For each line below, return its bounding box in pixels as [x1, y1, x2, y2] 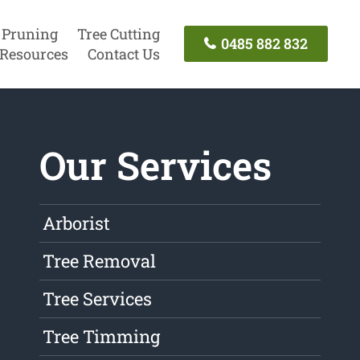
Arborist [43, 211, 111, 235]
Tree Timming [43, 325, 161, 349]
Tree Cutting [76, 23, 160, 43]
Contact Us [87, 43, 160, 63]
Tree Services [43, 287, 153, 311]
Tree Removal [43, 249, 157, 273]
